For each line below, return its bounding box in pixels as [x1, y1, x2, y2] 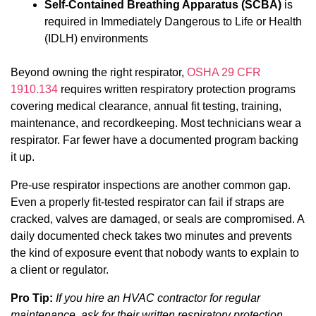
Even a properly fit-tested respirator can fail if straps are [11, 195, 284, 208]
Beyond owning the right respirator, [11, 66, 187, 78]
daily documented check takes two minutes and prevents [11, 229, 292, 242]
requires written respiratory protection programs [58, 83, 296, 95]
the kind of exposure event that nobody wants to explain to [11, 246, 299, 259]
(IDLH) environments [44, 32, 148, 44]
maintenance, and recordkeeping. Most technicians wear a [11, 116, 301, 129]
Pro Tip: [11, 291, 53, 304]
